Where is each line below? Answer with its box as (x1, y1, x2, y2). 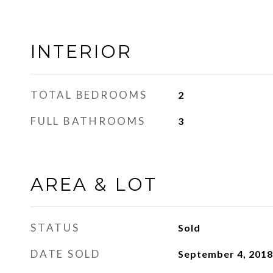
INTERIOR (30, 41, 132, 62)
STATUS (30, 221, 80, 234)
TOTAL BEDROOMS (30, 88, 147, 101)
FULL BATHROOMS (30, 115, 146, 127)
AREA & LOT (30, 174, 157, 195)
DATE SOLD (30, 247, 101, 260)
